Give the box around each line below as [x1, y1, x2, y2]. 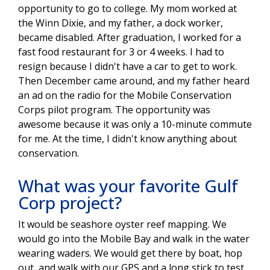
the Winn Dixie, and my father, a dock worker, [18, 16, 223, 30]
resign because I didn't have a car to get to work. [18, 60, 237, 74]
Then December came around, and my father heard [18, 74, 250, 88]
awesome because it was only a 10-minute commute [18, 118, 252, 131]
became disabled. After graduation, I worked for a [18, 31, 241, 45]
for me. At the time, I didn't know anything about [18, 132, 237, 146]
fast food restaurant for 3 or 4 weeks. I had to [18, 45, 224, 59]
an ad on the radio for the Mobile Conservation [18, 89, 231, 102]
